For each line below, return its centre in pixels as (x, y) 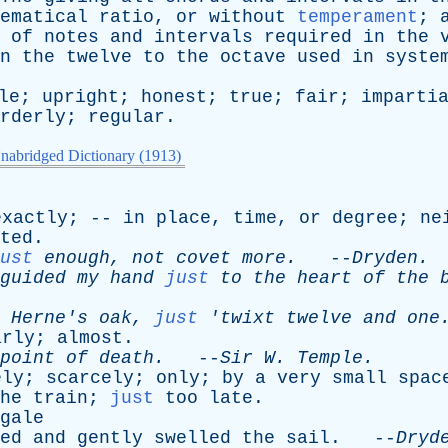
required (308, 37)
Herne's (49, 318)
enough (77, 258)
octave (253, 57)
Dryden (385, 258)
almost (90, 338)
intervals (203, 37)
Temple (330, 358)
